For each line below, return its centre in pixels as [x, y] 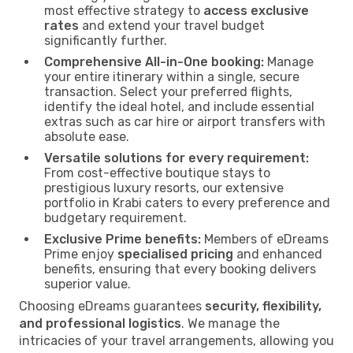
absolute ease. [87, 136]
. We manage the [230, 323]
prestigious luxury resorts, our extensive [164, 188]
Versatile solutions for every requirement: [176, 158]
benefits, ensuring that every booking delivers [180, 269]
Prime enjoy [81, 254]
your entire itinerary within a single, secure [172, 76]
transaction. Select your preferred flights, [168, 91]
